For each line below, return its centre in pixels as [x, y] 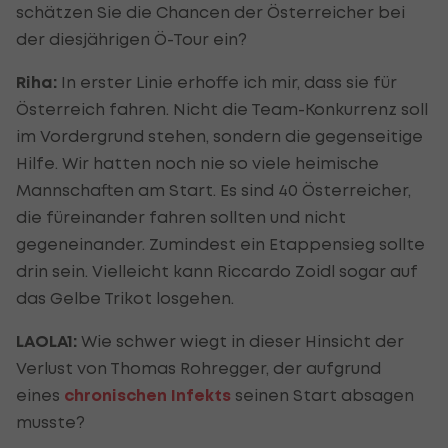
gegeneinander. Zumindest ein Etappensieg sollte [220, 243]
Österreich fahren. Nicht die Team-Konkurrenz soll [222, 108]
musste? [50, 421]
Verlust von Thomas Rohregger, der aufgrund [198, 367]
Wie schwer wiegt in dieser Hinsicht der [242, 340]
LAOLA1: [48, 341]
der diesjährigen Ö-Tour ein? [131, 38]
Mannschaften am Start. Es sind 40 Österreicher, [213, 189]
